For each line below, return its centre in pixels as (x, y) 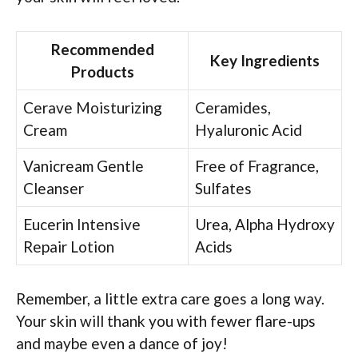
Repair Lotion (69, 246)
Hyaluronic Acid (249, 129)
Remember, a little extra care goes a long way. (170, 299)
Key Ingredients (265, 60)
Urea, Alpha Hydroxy (265, 224)
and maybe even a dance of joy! (122, 344)
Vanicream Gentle (84, 165)
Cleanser (54, 188)
